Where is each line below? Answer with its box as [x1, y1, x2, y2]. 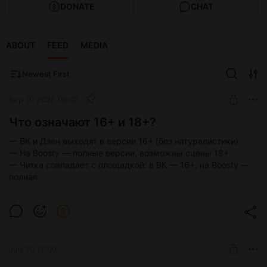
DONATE [60, 1, 95, 12]
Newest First [22, 69, 70, 79]
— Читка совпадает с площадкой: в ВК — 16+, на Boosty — [9, 160, 249, 170]
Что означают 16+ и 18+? [9, 115, 156, 130]
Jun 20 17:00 [9, 244, 57, 254]
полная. [9, 172, 40, 182]
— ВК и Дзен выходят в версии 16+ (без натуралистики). [9, 136, 241, 147]
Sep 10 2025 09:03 [9, 94, 79, 104]
